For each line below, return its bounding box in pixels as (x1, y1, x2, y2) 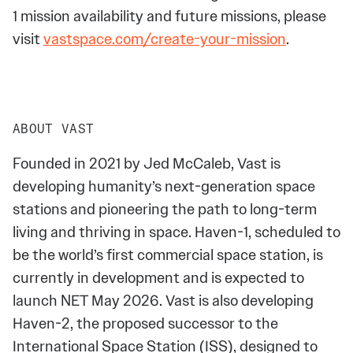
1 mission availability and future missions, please (13, 6, 326, 28)
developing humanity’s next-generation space (13, 176, 315, 198)
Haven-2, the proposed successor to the (13, 313, 278, 335)
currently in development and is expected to (13, 267, 304, 289)
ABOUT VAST (13, 124, 95, 137)
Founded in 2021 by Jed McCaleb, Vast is (13, 153, 281, 175)
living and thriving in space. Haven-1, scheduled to (13, 221, 340, 243)
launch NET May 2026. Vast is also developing (13, 290, 314, 312)
